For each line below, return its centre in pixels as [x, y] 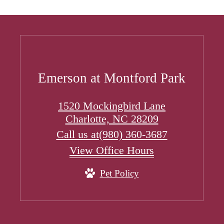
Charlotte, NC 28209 [112, 118]
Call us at [77, 134]
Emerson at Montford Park [112, 78]
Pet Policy [119, 173]
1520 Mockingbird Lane [112, 105]
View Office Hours [112, 150]
